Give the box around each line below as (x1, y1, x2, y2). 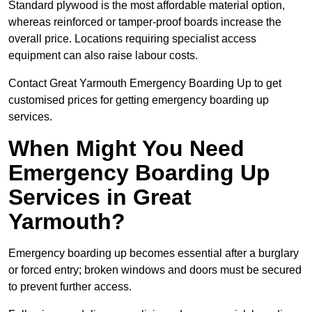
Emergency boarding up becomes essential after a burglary (8, 247, 299, 260)
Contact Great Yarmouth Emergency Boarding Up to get (8, 77, 281, 90)
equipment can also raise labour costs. (8, 49, 198, 62)
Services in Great (8, 185, 192, 210)
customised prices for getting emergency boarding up (8, 94, 269, 107)
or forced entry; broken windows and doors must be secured (8, 264, 302, 276)
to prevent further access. (8, 281, 132, 293)
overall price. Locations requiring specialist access (8, 33, 256, 45)
